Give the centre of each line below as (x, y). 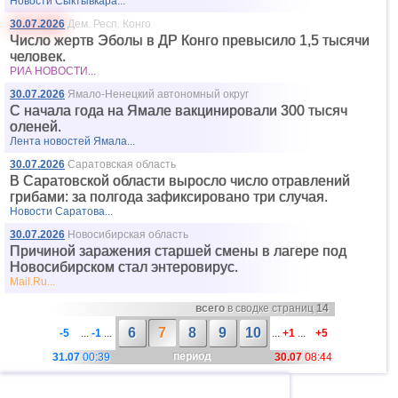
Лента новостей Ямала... (72, 141)
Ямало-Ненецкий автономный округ (158, 94)
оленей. (36, 127)
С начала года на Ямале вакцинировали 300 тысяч (179, 111)
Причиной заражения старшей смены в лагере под (178, 251)
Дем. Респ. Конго (109, 24)
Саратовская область (122, 164)
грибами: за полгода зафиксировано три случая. (169, 197)
